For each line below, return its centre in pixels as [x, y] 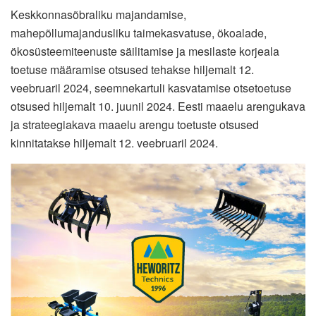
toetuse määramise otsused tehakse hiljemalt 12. [132, 69]
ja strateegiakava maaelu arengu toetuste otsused [135, 124]
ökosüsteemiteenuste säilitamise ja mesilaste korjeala [145, 51]
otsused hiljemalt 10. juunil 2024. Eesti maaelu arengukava [158, 106]
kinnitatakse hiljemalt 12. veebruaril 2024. [114, 142]
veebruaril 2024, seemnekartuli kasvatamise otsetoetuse [151, 87]
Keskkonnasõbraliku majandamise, [98, 14]
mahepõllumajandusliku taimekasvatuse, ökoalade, [139, 32]
